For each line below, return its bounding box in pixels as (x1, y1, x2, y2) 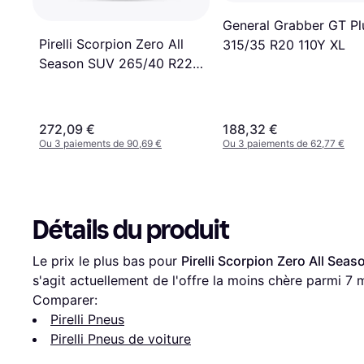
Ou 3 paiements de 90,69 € (39, 136, 162, 149)
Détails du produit (32, 214, 229, 245)
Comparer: (32, 291, 97, 308)
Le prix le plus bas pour (32, 252, 181, 269)
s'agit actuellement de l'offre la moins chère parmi (32, 271, 345, 288)
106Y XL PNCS (39, 74, 129, 91)
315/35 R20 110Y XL (223, 37, 345, 54)
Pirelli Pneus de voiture (50, 330, 191, 347)
